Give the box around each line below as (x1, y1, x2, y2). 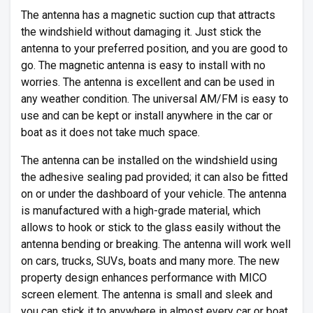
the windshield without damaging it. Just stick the (21, 25, 261, 38)
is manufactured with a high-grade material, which (21, 204, 261, 217)
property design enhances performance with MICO (21, 271, 267, 284)
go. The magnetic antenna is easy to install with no (21, 59, 265, 72)
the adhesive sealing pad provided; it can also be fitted (21, 170, 288, 184)
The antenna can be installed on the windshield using (21, 154, 277, 167)
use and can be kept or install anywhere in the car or (21, 109, 272, 122)
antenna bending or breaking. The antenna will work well (21, 238, 291, 251)
